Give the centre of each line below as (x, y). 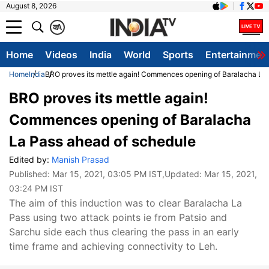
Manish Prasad (80, 159)
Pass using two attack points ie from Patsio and (118, 217)
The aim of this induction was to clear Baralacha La (125, 203)
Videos (61, 55)
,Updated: (183, 174)
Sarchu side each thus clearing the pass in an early (124, 232)
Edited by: (30, 159)
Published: (31, 174)
